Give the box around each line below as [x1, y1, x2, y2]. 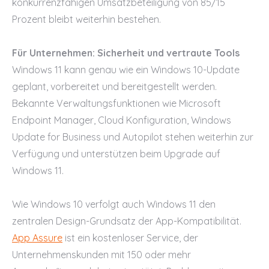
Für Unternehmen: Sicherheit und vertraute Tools [12, 46, 240, 59]
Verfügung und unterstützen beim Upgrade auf [12, 147, 220, 160]
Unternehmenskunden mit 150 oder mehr [12, 248, 191, 261]
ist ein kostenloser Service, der [62, 231, 198, 244]
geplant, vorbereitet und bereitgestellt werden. [12, 80, 217, 92]
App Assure [12, 231, 62, 244]
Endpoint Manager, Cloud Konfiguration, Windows [12, 113, 231, 126]
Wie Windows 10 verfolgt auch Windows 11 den [12, 198, 216, 210]
